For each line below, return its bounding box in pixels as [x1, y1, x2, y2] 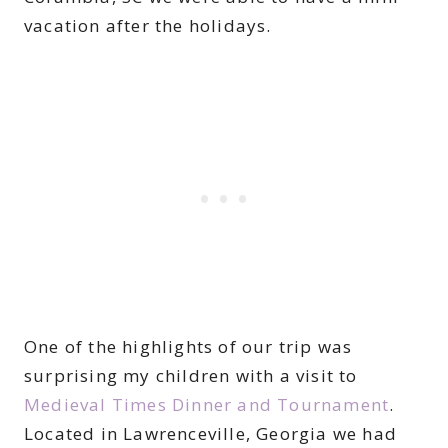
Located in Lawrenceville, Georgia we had [24, 422, 398, 446]
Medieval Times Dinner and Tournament [24, 393, 390, 417]
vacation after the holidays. [24, 14, 272, 38]
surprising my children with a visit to [24, 364, 358, 388]
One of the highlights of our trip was [24, 335, 353, 359]
